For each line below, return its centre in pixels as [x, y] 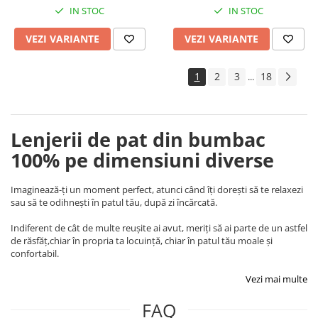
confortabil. [36, 253]
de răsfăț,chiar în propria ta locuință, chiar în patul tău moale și [142, 241]
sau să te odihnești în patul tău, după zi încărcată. [115, 202]
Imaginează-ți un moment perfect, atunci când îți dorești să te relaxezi [157, 190]
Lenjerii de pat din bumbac [138, 139]
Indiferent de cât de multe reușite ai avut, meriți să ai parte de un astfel [159, 228]
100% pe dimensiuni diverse [142, 160]
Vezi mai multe [276, 279]
